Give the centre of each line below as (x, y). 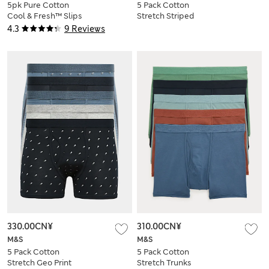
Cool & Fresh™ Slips (45, 16)
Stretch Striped (165, 16)
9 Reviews (85, 29)
